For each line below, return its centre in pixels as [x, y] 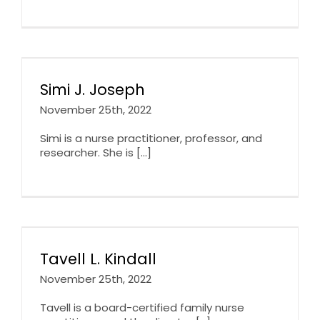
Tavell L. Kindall [98, 259]
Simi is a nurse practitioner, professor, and [151, 138]
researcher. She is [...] [96, 152]
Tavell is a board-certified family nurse [142, 307]
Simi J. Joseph [92, 89]
